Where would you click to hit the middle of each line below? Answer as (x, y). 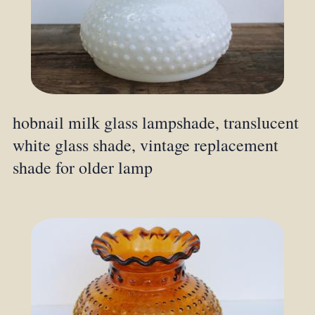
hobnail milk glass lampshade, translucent (155, 123)
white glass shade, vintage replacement (145, 145)
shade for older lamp (82, 168)
